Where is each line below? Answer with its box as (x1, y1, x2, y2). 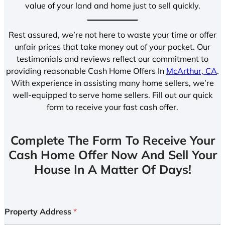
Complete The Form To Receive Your (10, 133, 215, 148)
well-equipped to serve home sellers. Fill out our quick (13, 90, 212, 100)
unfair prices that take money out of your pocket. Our (15, 42, 210, 52)
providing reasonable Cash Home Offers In (6, 66, 166, 76)
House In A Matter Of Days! (34, 162, 191, 177)
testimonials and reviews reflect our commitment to (17, 54, 208, 64)
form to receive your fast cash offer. (47, 102, 178, 113)
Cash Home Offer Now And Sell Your (8, 147, 217, 163)
